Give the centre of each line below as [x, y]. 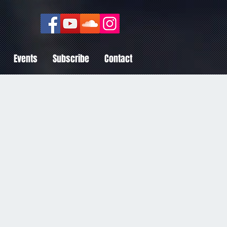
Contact [118, 59]
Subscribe [71, 59]
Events [26, 59]
